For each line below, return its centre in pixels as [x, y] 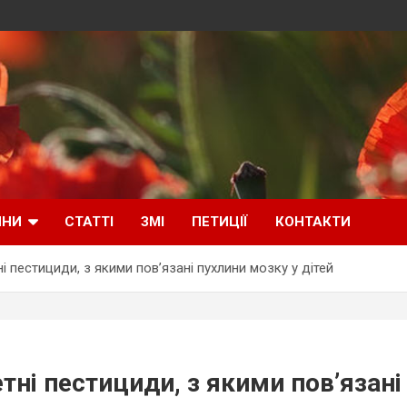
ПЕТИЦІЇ [220, 222]
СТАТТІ [89, 222]
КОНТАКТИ [313, 222]
